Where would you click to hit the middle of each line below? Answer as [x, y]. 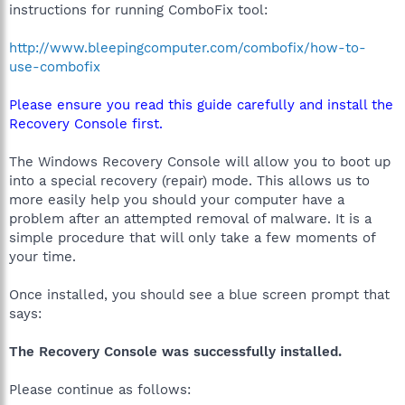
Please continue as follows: [100, 389]
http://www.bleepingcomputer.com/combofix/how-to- [188, 47]
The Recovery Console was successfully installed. [175, 351]
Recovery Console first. [86, 123]
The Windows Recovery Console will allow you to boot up [200, 161]
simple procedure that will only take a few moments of [192, 237]
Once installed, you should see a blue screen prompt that [199, 294]
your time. [42, 256]
